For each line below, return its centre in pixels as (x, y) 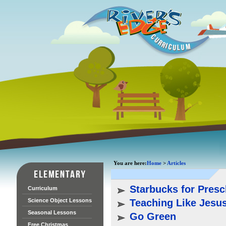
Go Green (153, 216)
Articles (176, 163)
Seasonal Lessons (52, 212)
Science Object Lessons (60, 200)
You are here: (130, 163)
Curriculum (42, 188)
